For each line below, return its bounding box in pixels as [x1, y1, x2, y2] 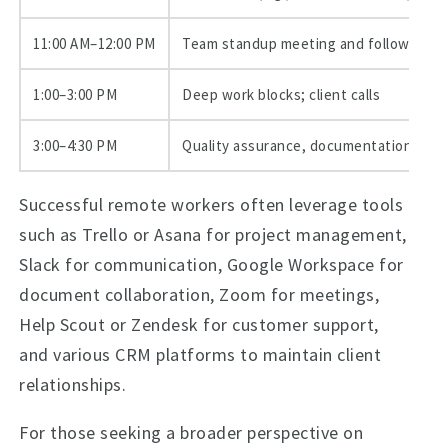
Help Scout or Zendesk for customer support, [19, 313, 379, 336]
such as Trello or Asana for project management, [19, 223, 407, 246]
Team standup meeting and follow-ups [182, 34, 440, 53]
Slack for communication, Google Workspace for [19, 253, 404, 276]
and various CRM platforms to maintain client [19, 343, 382, 366]
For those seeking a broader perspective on [19, 421, 364, 444]
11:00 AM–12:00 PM [33, 34, 156, 53]
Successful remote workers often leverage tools [19, 193, 404, 216]
